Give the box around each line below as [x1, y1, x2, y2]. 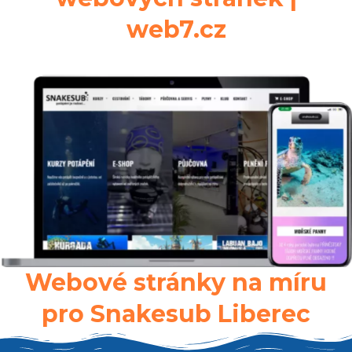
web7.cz [126, 15, 226, 45]
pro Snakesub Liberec [42, 299, 310, 329]
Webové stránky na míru [25, 268, 327, 298]
